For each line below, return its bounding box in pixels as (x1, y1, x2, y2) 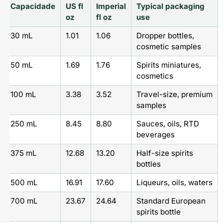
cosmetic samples (136, 41, 201, 51)
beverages (136, 129, 175, 139)
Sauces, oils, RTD (136, 118, 199, 128)
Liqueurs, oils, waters (136, 177, 213, 187)
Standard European (136, 196, 206, 206)
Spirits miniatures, (136, 60, 201, 70)
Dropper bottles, (136, 30, 194, 40)
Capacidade (10, 1, 55, 11)
